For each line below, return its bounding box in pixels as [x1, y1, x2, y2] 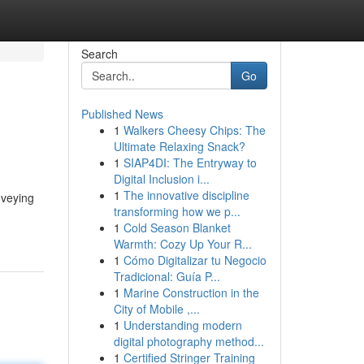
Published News [80, 106, 163, 122]
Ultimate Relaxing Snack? [113, 138, 245, 154]
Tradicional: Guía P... [113, 268, 220, 284]
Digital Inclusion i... [113, 171, 210, 187]
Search [80, 45, 118, 62]
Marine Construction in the [123, 284, 259, 301]
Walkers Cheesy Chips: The [123, 122, 266, 138]
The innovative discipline [123, 187, 249, 203]
